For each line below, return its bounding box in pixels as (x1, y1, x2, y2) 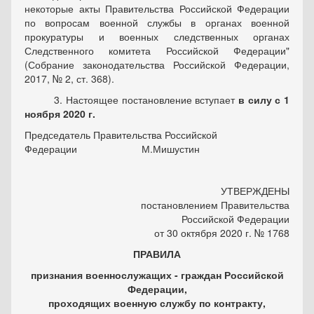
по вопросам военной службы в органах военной (25, 15, 289, 30)
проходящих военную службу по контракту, (48, 296, 266, 310)
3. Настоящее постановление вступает (25, 93, 235, 107)
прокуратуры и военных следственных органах (25, 29, 289, 44)
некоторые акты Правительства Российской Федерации (25, 1, 289, 16)
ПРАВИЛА (133, 247, 181, 261)
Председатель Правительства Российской (25, 128, 217, 142)
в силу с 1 (235, 93, 289, 107)
